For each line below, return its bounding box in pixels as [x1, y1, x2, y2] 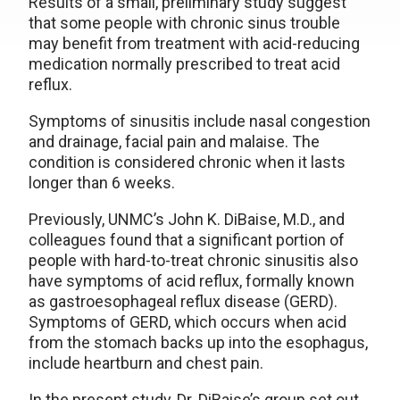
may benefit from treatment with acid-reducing [29, 34, 360, 53]
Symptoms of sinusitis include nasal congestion [29, 112, 371, 130]
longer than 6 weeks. [29, 173, 175, 192]
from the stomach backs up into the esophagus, [29, 333, 368, 352]
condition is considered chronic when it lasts [29, 153, 346, 171]
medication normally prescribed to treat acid [29, 54, 340, 73]
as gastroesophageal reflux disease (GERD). [29, 292, 337, 311]
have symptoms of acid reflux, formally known [29, 271, 354, 290]
